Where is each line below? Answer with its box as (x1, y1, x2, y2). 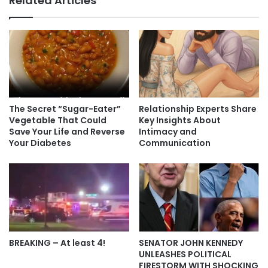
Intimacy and (139, 126, 197, 138)
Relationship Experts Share (139, 103, 257, 115)
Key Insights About (139, 114, 221, 127)
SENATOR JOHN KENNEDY (139, 236, 243, 249)
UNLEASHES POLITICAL (139, 248, 232, 260)
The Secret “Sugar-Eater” (9, 103, 121, 115)
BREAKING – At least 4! (9, 236, 105, 249)
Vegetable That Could (9, 114, 106, 127)
